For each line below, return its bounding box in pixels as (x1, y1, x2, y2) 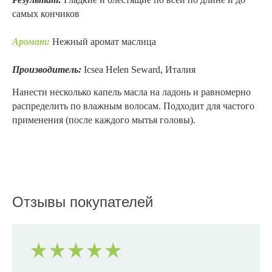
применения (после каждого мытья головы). (12, 115, 195, 126)
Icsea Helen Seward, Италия (84, 64, 195, 75)
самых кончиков (12, 8, 80, 19)
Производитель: (12, 64, 84, 75)
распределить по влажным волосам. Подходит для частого (12, 101, 254, 112)
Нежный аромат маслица (52, 36, 156, 47)
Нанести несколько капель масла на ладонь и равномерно (12, 87, 251, 98)
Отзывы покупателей (12, 194, 153, 211)
